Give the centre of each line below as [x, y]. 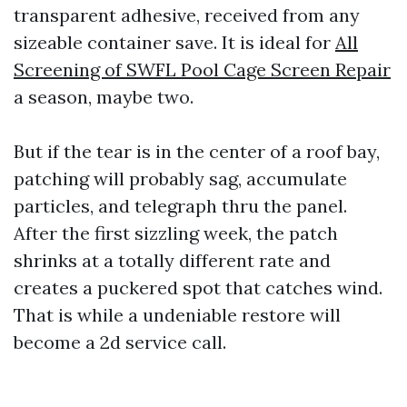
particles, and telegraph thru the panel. [180, 206]
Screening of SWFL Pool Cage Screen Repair [202, 69]
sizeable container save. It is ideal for [174, 42]
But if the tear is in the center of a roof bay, [197, 151]
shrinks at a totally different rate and [172, 260]
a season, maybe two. [104, 97]
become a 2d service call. [120, 342]
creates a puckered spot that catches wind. [198, 288]
